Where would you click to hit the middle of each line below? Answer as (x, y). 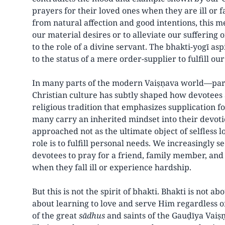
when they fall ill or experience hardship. (112, 167)
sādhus (92, 215)
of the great (55, 215)
